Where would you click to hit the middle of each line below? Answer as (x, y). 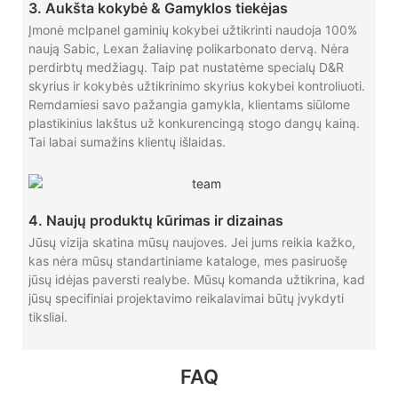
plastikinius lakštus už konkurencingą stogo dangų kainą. (194, 123)
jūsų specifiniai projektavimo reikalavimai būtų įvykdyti (186, 298)
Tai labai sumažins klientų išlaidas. (127, 142)
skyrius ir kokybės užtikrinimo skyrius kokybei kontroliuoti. (196, 86)
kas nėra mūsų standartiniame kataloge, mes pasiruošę (187, 261)
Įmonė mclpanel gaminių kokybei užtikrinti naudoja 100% (192, 30)
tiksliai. (48, 317)
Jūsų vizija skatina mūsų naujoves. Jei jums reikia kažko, (191, 243)
